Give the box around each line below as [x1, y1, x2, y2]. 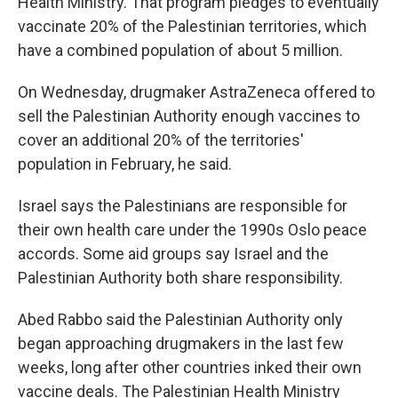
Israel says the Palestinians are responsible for [18, 196, 347, 215]
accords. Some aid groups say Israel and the [18, 244, 329, 263]
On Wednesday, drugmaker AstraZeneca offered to [18, 83, 375, 101]
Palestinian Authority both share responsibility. [18, 268, 343, 287]
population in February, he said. [18, 155, 232, 173]
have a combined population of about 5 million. [18, 41, 343, 60]
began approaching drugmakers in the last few [18, 334, 344, 353]
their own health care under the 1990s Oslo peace [18, 220, 367, 239]
